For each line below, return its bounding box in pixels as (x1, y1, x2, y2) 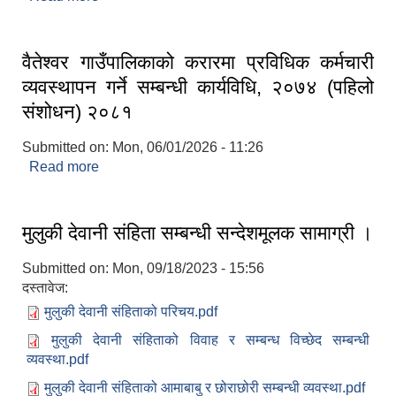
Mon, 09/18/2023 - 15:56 (112, 260, 264, 276)
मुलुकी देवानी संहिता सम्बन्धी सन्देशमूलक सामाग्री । (22, 221, 373, 244)
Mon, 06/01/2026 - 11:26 (112, 139, 263, 155)
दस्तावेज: (22, 279, 72, 295)
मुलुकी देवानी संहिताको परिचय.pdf (44, 303, 217, 319)
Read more (29, 158, 99, 174)
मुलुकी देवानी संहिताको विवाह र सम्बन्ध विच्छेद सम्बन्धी (51, 331, 369, 347)
